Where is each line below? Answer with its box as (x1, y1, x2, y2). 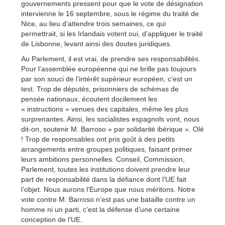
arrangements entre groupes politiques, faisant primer (21, 145, 192, 154)
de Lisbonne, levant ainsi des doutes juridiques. (21, 40, 172, 48)
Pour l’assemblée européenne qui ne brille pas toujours (21, 65, 196, 73)
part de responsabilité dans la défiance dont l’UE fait (21, 175, 186, 184)
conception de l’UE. (21, 215, 82, 224)
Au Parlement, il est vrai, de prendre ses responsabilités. (21, 55, 200, 63)
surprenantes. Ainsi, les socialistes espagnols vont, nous (21, 115, 199, 124)
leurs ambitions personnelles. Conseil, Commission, (21, 155, 185, 164)
